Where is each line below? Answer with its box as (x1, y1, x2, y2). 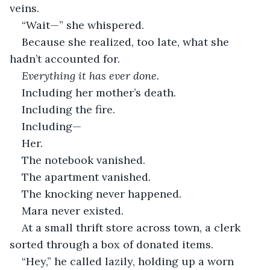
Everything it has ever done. (22, 68, 159, 83)
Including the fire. (22, 102, 115, 116)
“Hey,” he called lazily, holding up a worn (22, 254, 237, 268)
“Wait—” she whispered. (22, 17, 144, 32)
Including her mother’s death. (22, 85, 176, 99)
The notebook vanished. (22, 152, 145, 167)
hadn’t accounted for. (10, 51, 120, 66)
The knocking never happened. (22, 186, 181, 201)
